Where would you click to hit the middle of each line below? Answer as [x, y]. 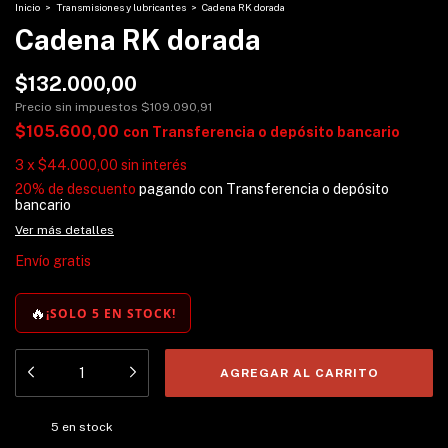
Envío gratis [53, 261]
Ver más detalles [64, 230]
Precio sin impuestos [78, 107]
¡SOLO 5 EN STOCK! [111, 313]
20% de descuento [75, 189]
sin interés [154, 165]
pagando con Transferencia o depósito [262, 189]
